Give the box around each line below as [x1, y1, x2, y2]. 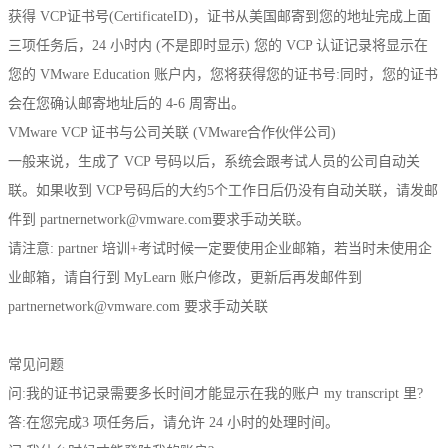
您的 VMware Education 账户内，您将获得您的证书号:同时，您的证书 [8, 66, 438, 82]
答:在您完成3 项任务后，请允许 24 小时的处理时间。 [8, 414, 339, 430]
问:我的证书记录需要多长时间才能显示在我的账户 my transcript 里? [8, 385, 423, 401]
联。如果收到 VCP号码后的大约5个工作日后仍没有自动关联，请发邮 [8, 182, 438, 198]
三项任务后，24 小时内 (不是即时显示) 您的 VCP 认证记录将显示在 [8, 37, 428, 53]
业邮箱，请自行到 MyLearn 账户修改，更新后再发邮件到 [8, 269, 362, 285]
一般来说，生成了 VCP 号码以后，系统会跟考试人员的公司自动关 [8, 153, 420, 169]
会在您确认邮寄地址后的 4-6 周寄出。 [8, 95, 245, 111]
